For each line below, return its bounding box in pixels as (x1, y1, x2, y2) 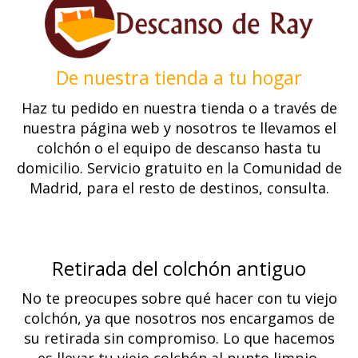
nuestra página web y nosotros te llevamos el (22, 117, 336, 137)
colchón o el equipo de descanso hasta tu (37, 137, 321, 157)
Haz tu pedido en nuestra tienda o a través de (21, 97, 337, 117)
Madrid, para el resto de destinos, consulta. (29, 177, 329, 197)
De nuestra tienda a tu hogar (56, 65, 302, 91)
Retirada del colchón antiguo (52, 254, 306, 281)
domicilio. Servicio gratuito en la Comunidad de (16, 157, 342, 177)
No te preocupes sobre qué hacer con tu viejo (21, 288, 337, 308)
